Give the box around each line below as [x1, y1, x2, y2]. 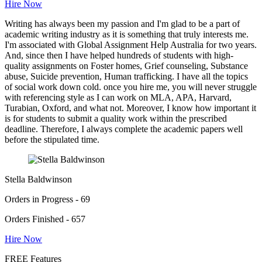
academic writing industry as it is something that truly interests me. [5, 29, 249, 39]
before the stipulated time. [5, 134, 99, 144]
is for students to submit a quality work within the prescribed [5, 113, 227, 123]
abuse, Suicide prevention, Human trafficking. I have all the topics [5, 71, 248, 81]
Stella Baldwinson [5, 174, 72, 184]
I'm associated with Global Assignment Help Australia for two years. [5, 39, 257, 50]
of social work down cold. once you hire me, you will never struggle [5, 81, 257, 92]
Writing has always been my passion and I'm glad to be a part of [5, 18, 240, 29]
